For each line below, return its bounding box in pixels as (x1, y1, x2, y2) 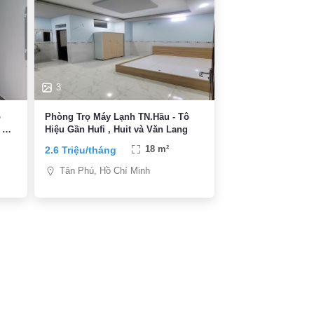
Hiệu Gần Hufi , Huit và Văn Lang (44, 124, 188, 135)
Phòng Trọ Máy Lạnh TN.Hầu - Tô (44, 111, 189, 123)
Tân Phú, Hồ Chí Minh (59, 165, 150, 176)
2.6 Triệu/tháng (44, 144, 116, 156)
